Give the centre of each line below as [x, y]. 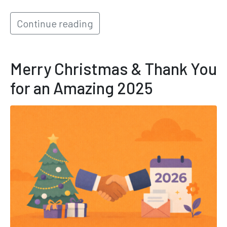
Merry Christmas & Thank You [113, 69]
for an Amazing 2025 [82, 88]
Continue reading [55, 24]
